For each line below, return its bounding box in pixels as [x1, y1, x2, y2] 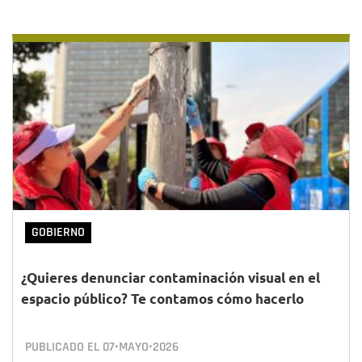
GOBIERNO [32, 224, 85, 241]
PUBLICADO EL [25, 339, 103, 356]
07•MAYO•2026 [103, 339, 179, 356]
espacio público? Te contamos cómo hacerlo [21, 290, 304, 307]
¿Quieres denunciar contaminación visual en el [21, 269, 320, 286]
